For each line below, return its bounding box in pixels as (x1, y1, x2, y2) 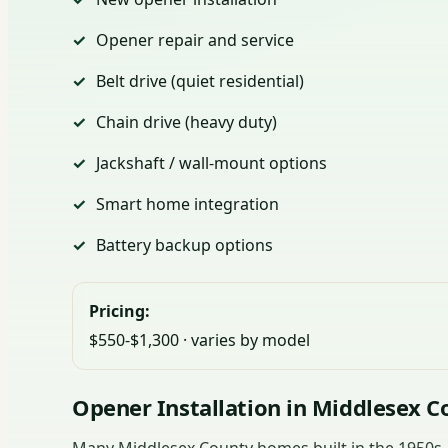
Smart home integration (96, 193, 279, 216)
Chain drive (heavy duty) (96, 111, 277, 134)
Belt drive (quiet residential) (96, 70, 304, 93)
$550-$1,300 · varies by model (89, 329, 310, 352)
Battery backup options (96, 234, 273, 257)
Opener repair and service (96, 29, 294, 52)
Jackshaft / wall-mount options (96, 152, 327, 175)
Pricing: (89, 300, 150, 323)
